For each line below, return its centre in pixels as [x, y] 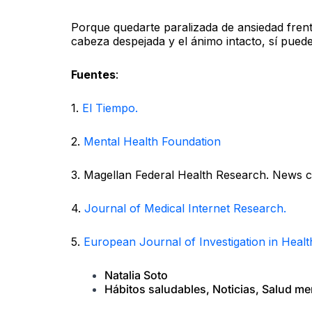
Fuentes [93, 74]
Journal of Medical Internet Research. [185, 208]
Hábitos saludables [155, 289]
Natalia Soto [136, 275]
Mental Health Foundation [152, 141]
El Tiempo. [110, 108]
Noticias [234, 289]
